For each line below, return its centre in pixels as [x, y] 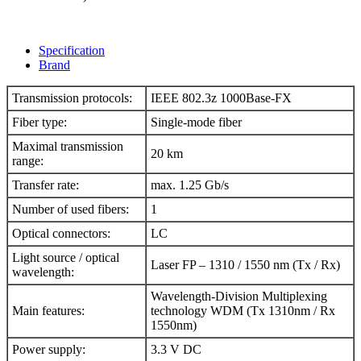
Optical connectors [60, 233]
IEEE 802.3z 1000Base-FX [221, 98]
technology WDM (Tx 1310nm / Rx [243, 310]
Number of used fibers [69, 209]
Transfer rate [44, 185]
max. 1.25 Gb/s [190, 185]
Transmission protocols [71, 98]
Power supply [47, 349]
